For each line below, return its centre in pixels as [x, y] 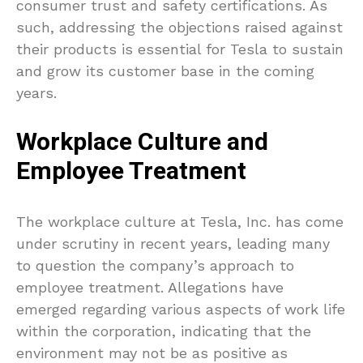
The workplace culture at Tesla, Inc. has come [180, 222]
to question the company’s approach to [155, 266]
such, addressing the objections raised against [179, 28]
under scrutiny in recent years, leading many [173, 244]
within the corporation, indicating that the [164, 331]
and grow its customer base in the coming [165, 71]
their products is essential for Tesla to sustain [180, 49]
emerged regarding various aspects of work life [181, 310]
